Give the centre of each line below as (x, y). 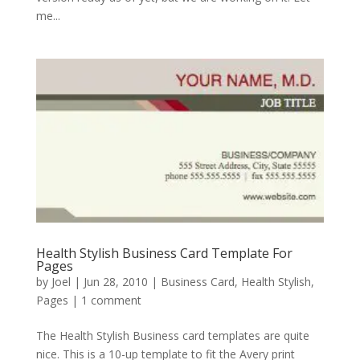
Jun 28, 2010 (115, 281)
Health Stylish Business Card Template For (164, 253)
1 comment (111, 300)
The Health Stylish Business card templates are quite (172, 335)
